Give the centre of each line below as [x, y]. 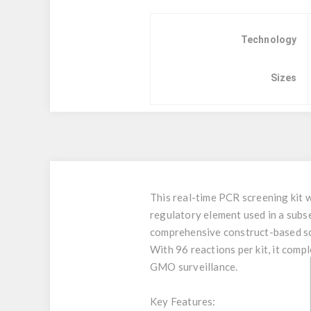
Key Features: [183, 301]
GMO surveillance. [194, 267]
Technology [269, 40]
